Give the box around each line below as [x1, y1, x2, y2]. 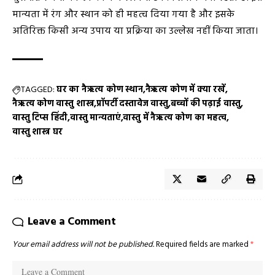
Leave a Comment [27, 213, 116, 231]
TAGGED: [21, 82, 55, 97]
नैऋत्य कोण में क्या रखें [145, 83, 225, 98]
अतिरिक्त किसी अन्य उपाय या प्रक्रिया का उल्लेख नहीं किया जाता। [12, 23, 258, 40]
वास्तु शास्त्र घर [12, 125, 63, 140]
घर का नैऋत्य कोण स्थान [56, 83, 143, 98]
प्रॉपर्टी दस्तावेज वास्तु [96, 97, 168, 112]
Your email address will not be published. [12, 238, 154, 252]
